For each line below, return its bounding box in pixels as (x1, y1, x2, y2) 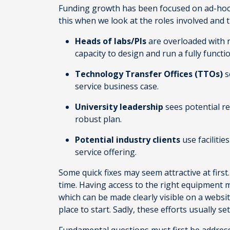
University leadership (75, 101, 163, 112)
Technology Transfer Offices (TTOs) (75, 68, 225, 80)
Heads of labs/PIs (75, 35, 148, 47)
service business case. (75, 81, 161, 92)
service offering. (75, 146, 139, 158)
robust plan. (75, 113, 124, 125)
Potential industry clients (75, 134, 182, 145)
